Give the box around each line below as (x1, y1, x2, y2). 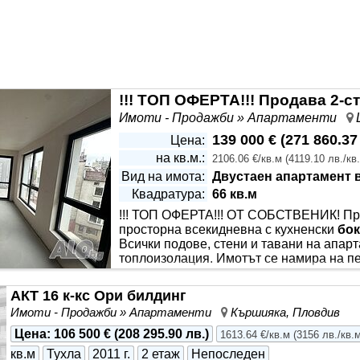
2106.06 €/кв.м (212, 153, 282, 165)
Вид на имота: (121, 170, 205, 183)
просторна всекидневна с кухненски (119, 223, 337, 236)
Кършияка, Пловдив (231, 305, 340, 319)
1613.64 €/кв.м (220, 329, 290, 341)
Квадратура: (132, 187, 205, 201)
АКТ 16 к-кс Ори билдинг (10, 288, 186, 304)
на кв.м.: (156, 151, 205, 165)
